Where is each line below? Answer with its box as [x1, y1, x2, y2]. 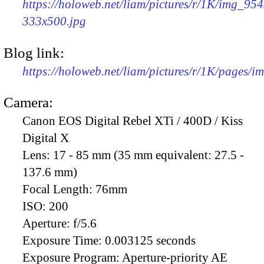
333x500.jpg [22, 14, 86, 29]
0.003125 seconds [105, 233, 196, 247]
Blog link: [4, 44, 64, 61]
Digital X [22, 130, 69, 145]
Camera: [4, 94, 53, 110]
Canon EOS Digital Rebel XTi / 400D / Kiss [22, 113, 243, 128]
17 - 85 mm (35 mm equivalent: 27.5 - [53, 147, 244, 162]
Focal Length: [22, 181, 95, 196]
